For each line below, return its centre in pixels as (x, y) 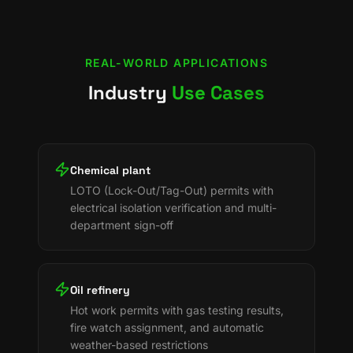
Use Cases (218, 93)
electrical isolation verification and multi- (173, 208)
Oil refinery (100, 290)
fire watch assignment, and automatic (167, 327)
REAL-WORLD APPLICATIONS (176, 63)
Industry (130, 93)
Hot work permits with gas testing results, (177, 310)
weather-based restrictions (139, 345)
